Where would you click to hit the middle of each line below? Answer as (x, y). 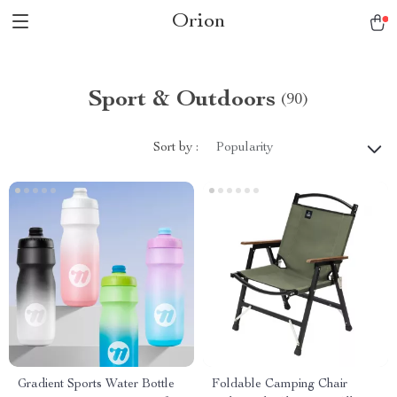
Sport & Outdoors (182, 100)
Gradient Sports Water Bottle (96, 385)
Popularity (245, 148)
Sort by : (176, 148)
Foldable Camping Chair (280, 385)
